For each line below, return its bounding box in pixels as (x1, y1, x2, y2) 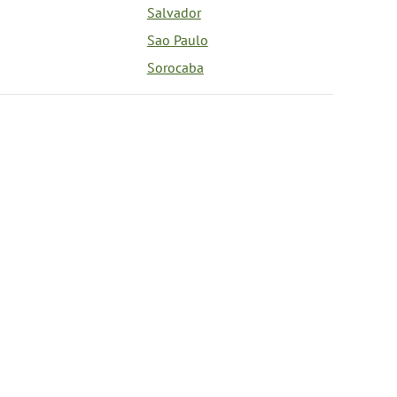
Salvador (146, 4, 201, 21)
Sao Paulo (146, 31, 208, 49)
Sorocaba (146, 58, 204, 76)
